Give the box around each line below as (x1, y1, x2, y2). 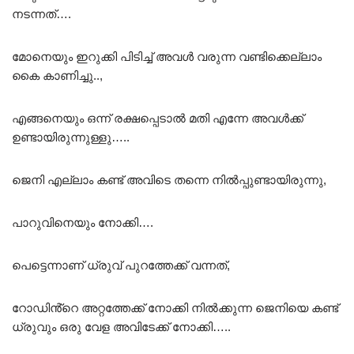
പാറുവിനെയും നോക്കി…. (12, 215, 153, 229)
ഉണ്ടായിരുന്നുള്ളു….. (12, 130, 130, 144)
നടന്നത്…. (12, 6, 71, 21)
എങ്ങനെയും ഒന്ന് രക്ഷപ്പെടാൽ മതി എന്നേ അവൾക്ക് (12, 111, 303, 125)
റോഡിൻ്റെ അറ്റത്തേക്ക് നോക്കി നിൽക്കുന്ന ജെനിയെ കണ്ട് (12, 300, 338, 314)
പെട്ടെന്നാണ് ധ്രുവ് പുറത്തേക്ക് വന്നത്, (12, 258, 230, 272)
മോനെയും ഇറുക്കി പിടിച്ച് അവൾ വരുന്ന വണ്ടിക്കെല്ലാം (12, 49, 322, 63)
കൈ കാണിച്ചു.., (12, 68, 103, 82)
